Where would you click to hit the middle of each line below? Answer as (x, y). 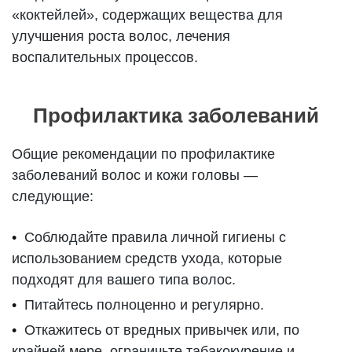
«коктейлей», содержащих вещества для (148, 15)
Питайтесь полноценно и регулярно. (145, 304)
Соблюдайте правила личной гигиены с (156, 237)
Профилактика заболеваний (176, 115)
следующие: (53, 196)
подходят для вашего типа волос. (124, 279)
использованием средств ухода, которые (147, 258)
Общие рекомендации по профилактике (144, 154)
